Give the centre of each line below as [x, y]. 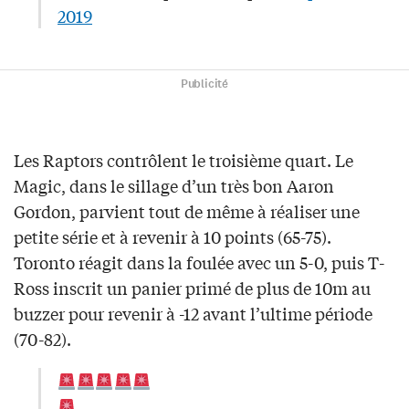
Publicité [204, 84]
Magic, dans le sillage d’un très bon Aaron [174, 186]
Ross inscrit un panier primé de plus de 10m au [192, 288]
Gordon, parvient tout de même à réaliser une [187, 211]
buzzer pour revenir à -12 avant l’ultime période [193, 314]
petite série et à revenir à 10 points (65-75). [173, 237]
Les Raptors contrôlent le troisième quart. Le [184, 160]
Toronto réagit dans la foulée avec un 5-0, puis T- [199, 262]
